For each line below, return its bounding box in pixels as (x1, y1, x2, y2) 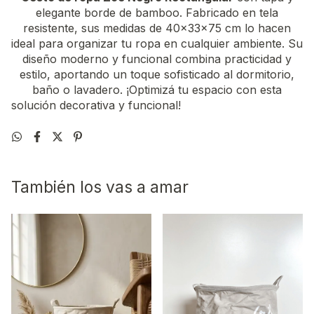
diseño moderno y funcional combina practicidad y (22, 51, 292, 66)
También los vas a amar (11, 177, 189, 197)
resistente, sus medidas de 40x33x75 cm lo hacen (23, 20, 291, 35)
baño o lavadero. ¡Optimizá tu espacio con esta (32, 82, 282, 97)
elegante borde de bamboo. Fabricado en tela (36, 5, 278, 20)
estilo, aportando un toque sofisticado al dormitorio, (20, 67, 294, 81)
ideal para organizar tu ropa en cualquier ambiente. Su (11, 36, 303, 50)
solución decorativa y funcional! (11, 97, 181, 112)
